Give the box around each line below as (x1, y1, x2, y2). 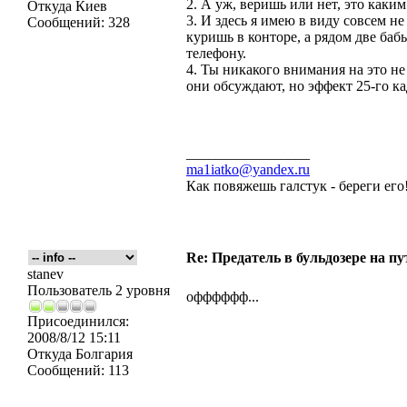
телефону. (186, 45, 246, 61)
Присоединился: (27, 313, 129, 329)
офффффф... (186, 289, 259, 304)
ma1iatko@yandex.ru (186, 162, 310, 177)
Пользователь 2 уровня (27, 283, 170, 298)
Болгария (72, 346, 133, 362)
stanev (27, 266, 64, 282)
